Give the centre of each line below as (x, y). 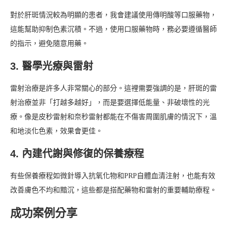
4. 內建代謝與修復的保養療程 (77, 154)
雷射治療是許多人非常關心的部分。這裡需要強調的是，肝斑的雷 (113, 89)
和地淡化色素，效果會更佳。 (56, 131)
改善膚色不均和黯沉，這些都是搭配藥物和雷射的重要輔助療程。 (113, 190)
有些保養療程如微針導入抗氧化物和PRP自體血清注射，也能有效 (113, 176)
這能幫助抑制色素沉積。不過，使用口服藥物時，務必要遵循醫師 (113, 30)
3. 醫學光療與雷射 (52, 66)
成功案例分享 (44, 213)
